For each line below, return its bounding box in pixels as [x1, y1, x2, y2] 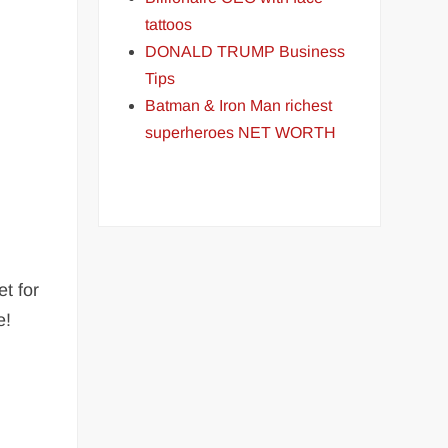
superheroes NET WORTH [145, 124, 337, 141]
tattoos [145, 16, 193, 33]
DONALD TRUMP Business [145, 43, 346, 60]
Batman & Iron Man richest [145, 97, 333, 114]
